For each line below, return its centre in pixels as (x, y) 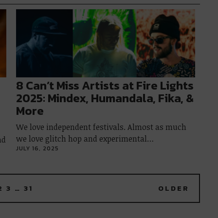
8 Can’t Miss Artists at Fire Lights (105, 85)
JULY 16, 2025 (38, 148)
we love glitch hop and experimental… (85, 139)
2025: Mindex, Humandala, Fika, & (105, 98)
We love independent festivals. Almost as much (101, 127)
